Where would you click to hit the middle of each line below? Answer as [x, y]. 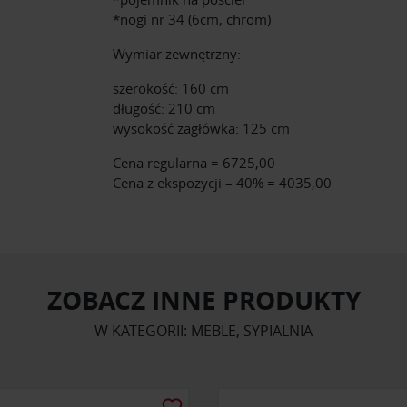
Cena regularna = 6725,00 [194, 162]
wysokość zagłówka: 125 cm [201, 128]
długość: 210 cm [164, 108]
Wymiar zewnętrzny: [177, 53]
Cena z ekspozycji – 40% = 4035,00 [222, 182]
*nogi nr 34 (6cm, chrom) [192, 19]
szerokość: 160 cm [171, 88]
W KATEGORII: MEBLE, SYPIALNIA [203, 330]
